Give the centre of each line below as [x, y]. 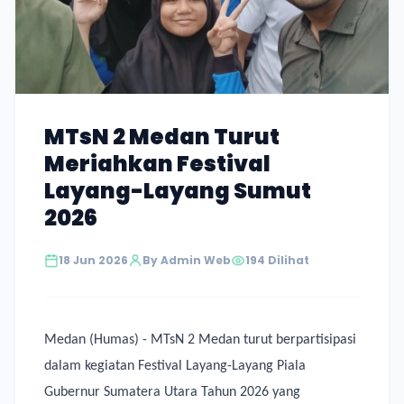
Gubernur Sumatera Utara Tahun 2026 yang [172, 392]
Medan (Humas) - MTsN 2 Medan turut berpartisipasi [200, 340]
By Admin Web [187, 260]
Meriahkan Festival [157, 163]
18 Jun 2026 [93, 260]
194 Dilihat [277, 260]
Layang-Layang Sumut [178, 190]
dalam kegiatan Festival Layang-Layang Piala [175, 366]
